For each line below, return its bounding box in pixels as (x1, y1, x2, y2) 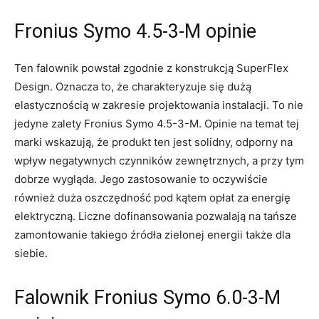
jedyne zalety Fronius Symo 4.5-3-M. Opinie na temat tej (14, 116, 299, 130)
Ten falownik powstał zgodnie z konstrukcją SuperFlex (14, 61, 288, 75)
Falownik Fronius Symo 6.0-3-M (14, 286, 281, 309)
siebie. (14, 246, 51, 260)
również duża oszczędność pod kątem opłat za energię (14, 190, 291, 204)
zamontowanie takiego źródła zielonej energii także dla (14, 227, 291, 241)
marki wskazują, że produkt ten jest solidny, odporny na (14, 135, 293, 149)
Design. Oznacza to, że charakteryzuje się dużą (14, 79, 251, 93)
